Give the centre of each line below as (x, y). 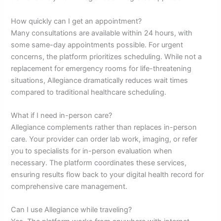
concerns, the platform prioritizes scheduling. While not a (107, 56)
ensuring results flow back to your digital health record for (108, 174)
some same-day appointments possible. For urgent (97, 45)
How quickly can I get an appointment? (76, 21)
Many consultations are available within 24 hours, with (102, 33)
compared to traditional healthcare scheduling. (89, 92)
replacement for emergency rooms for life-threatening (101, 68)
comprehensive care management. (69, 186)
